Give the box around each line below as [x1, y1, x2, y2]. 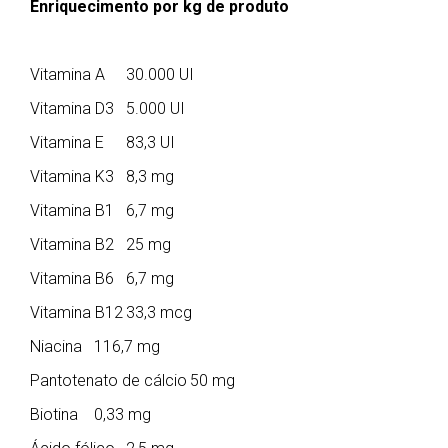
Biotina [30, 404, 78, 424]
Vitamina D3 [30, 98, 114, 118]
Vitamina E [30, 132, 104, 152]
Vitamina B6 [30, 268, 114, 288]
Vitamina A [30, 64, 105, 84]
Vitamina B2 [30, 234, 114, 254]
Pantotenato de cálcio [30, 370, 187, 390]
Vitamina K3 [30, 166, 114, 186]
